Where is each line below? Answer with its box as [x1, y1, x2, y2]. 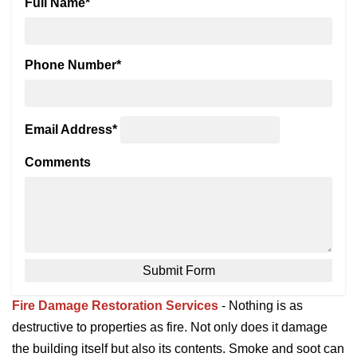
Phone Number [25, 58, 116, 73]
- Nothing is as [218, 299, 303, 313]
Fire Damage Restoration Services [12, 299, 218, 313]
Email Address [25, 123, 112, 137]
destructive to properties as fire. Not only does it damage [12, 320, 328, 335]
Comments [25, 155, 91, 170]
